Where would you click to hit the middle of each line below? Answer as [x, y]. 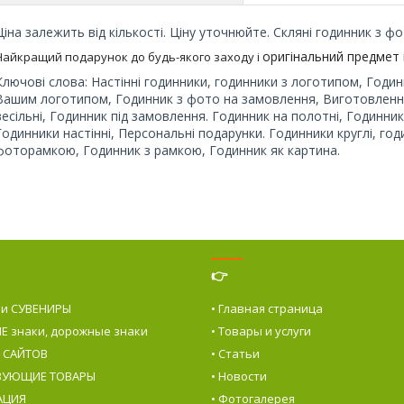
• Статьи [235, 353]
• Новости [239, 376]
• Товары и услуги [261, 331]
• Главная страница [266, 308]
